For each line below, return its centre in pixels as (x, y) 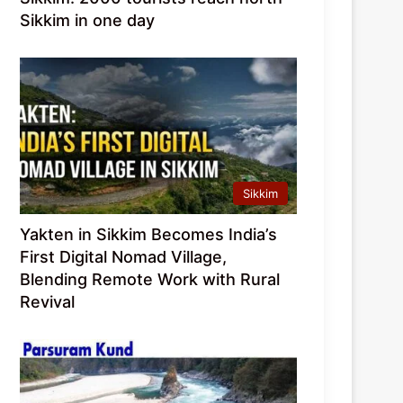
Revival (48, 302)
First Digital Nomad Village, (124, 257)
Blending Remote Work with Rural (150, 280)
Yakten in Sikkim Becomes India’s (149, 235)
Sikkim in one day (88, 21)
